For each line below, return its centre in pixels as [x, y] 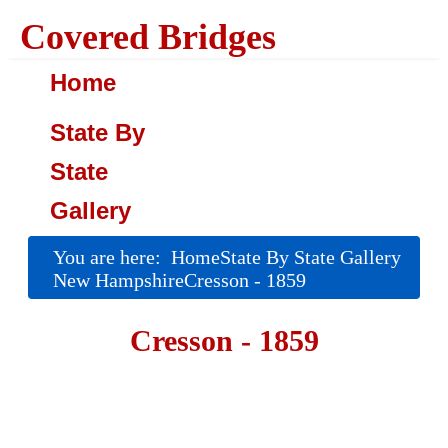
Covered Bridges [148, 37]
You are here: [112, 257]
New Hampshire [118, 280]
